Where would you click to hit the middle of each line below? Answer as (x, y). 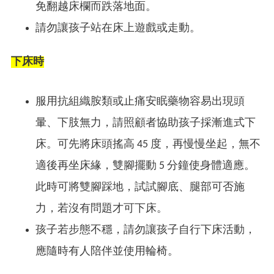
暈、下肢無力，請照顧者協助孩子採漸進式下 (146, 123)
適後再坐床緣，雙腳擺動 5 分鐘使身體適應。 (145, 166)
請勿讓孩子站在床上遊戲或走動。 (118, 28)
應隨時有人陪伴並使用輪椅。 (107, 251)
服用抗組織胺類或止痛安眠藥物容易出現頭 (140, 102)
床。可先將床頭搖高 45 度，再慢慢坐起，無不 (148, 144)
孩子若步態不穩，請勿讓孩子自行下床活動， (146, 230)
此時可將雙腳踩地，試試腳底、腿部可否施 (140, 187)
